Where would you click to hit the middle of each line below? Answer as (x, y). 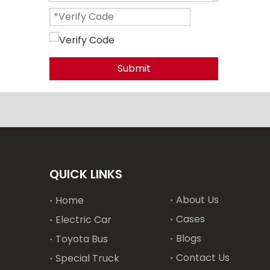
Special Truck (87, 258)
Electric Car (83, 220)
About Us (197, 200)
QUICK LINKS (86, 174)
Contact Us (203, 258)
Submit (134, 68)
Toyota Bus (82, 239)
